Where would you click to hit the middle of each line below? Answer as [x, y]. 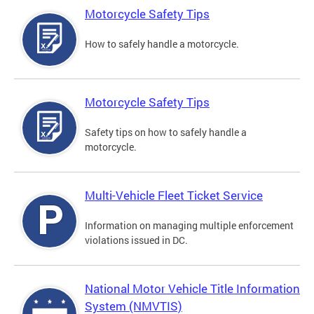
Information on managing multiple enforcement [189, 226]
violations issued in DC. [136, 240]
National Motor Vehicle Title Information [192, 289]
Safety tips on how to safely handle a [166, 132]
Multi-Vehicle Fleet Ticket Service [174, 196]
